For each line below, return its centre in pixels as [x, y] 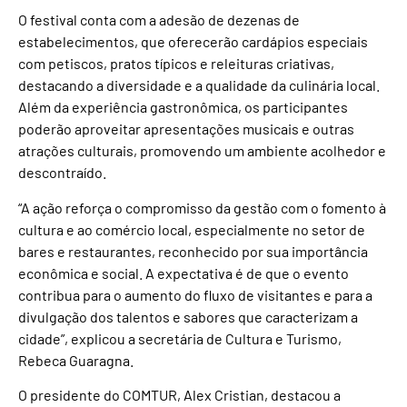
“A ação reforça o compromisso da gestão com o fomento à [202, 207]
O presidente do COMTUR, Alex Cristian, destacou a [179, 394]
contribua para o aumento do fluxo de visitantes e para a [195, 294]
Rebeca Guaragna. [76, 360]
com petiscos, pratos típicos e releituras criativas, [176, 64]
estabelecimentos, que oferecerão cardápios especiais [193, 42]
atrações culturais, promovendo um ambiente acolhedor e [202, 151]
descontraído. [62, 173]
